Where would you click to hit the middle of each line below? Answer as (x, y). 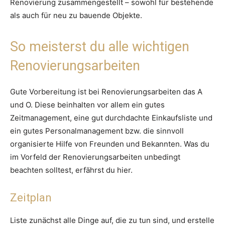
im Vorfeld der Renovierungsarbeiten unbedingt (95, 157)
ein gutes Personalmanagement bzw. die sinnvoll (97, 131)
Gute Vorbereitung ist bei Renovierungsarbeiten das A (106, 92)
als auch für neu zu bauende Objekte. (76, 16)
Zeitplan (31, 198)
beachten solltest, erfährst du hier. (71, 170)
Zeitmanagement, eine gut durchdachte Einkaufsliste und (111, 118)
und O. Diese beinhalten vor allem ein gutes (87, 105)
